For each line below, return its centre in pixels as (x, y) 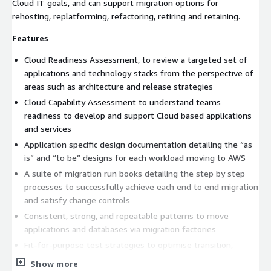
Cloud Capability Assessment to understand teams (122, 102)
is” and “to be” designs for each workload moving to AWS (135, 157)
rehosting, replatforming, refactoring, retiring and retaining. (126, 16)
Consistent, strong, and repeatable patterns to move (126, 215)
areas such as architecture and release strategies (119, 86)
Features (30, 38)
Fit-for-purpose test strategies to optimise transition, (129, 244)
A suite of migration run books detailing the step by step (135, 173)
